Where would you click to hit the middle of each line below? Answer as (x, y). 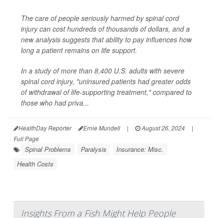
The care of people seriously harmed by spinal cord (100, 18)
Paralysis (94, 149)
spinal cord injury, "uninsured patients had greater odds (106, 81)
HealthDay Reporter (45, 127)
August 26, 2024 (163, 127)
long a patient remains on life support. (79, 50)
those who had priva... (55, 102)
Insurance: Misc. (140, 149)
